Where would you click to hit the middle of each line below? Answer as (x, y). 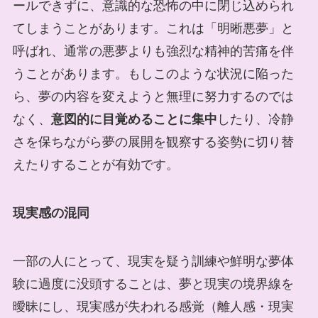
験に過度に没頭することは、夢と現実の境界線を (153, 284)
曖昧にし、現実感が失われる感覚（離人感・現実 (153, 306)
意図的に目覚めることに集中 (134, 120)
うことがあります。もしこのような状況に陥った (153, 74)
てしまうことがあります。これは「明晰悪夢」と (153, 29)
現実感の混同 (51, 213)
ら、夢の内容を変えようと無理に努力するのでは (153, 97)
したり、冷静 (255, 120)
